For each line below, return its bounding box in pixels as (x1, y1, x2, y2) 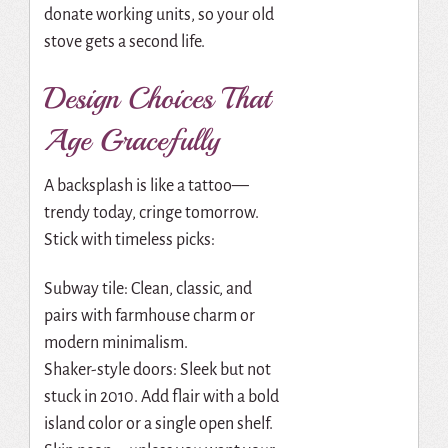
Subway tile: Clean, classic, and (43, 279, 252, 298)
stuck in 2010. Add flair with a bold (43, 387, 279, 406)
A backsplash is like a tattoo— (43, 177, 249, 196)
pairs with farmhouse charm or (43, 306, 255, 325)
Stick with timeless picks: (43, 231, 215, 250)
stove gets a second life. (43, 32, 205, 51)
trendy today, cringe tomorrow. (43, 204, 259, 223)
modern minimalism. (43, 333, 188, 352)
